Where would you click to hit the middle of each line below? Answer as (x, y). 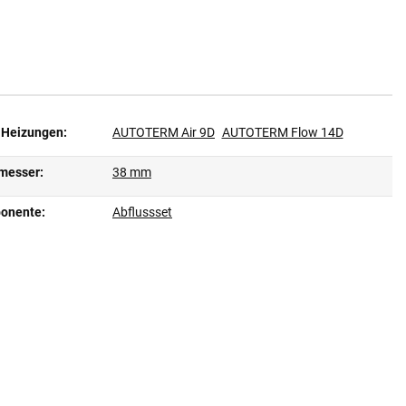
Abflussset (142, 212)
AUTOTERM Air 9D (164, 132)
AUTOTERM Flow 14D (282, 132)
